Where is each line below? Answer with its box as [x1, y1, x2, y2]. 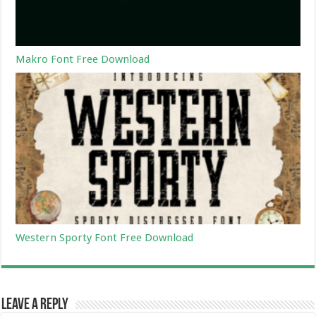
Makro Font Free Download [16, 52, 150, 66]
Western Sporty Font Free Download [16, 231, 194, 244]
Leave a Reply [1, 296, 69, 313]
